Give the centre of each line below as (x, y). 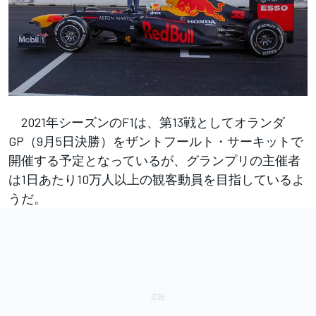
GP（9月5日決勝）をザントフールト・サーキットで (156, 141)
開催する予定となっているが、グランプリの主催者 (154, 160)
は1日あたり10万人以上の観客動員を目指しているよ (157, 179)
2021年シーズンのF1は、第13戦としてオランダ (147, 122)
